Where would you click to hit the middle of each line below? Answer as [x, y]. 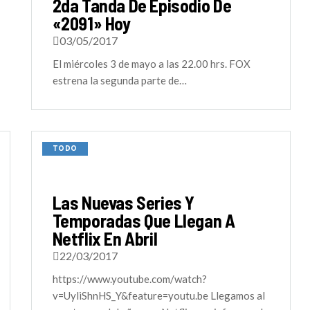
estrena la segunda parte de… [119, 80]
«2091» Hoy [91, 23]
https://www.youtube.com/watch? [129, 279]
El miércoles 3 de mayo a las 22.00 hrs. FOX [151, 64]
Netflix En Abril [105, 238]
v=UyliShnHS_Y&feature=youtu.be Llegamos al [158, 295]
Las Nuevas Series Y [124, 202]
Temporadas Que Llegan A [144, 220]
